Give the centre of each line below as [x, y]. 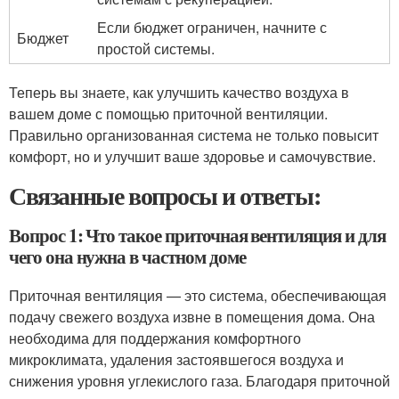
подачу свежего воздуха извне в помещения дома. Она [192, 317]
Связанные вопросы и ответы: [165, 195]
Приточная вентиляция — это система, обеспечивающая [198, 295]
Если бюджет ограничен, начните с [212, 27]
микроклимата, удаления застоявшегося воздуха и [176, 359]
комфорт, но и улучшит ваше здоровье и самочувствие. [192, 156]
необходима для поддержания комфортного [155, 338]
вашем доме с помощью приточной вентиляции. [168, 114]
